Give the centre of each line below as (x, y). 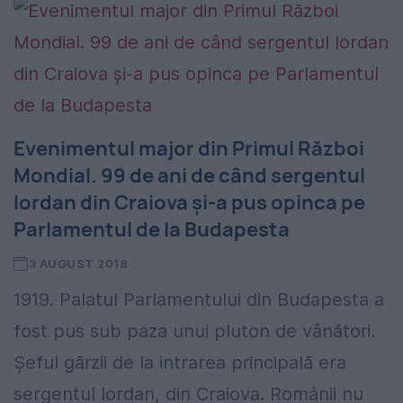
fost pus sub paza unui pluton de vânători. (194, 331)
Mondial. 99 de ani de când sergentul (189, 176)
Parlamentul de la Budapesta (152, 230)
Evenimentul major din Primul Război (189, 149)
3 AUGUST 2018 (78, 264)
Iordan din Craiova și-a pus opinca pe (189, 203)
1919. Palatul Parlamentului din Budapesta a (199, 300)
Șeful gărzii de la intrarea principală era (180, 363)
